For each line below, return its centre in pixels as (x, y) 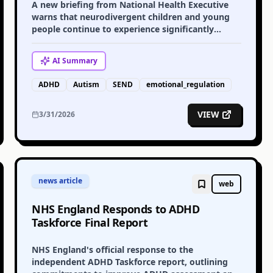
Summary (79, 61)
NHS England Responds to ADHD (116, 209)
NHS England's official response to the (112, 250)
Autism (86, 84)
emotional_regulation (186, 84)
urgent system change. (80, 53)
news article (60, 181)
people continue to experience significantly (123, 29)
